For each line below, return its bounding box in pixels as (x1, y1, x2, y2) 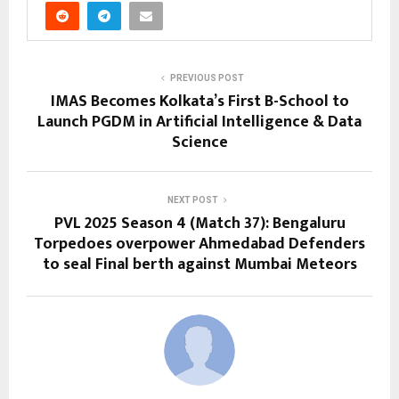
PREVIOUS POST (169, 72, 244, 83)
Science (171, 128, 228, 156)
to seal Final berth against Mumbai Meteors (42, 250, 357, 278)
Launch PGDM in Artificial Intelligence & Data (37, 108, 362, 135)
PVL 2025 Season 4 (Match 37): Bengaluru (53, 209, 346, 237)
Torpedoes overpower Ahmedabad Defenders (34, 230, 365, 257)
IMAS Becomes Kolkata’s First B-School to (50, 87, 349, 115)
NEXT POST (167, 194, 218, 205)
